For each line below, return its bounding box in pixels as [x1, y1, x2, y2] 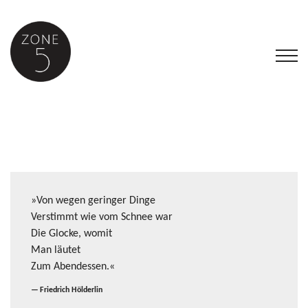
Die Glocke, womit [31, 228, 112, 239]
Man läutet [31, 245, 80, 256]
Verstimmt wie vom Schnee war [31, 212, 173, 223]
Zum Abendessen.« [31, 261, 115, 272]
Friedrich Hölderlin [40, 286, 102, 294]
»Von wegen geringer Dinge [31, 195, 155, 206]
